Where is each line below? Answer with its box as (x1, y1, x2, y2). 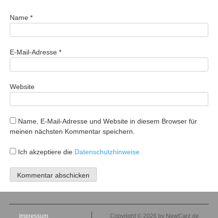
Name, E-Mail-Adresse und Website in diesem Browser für (18, 117, 197, 125)
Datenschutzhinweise (74, 147, 140, 156)
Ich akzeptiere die (16, 147, 74, 156)
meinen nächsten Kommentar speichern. (10, 127, 135, 135)
